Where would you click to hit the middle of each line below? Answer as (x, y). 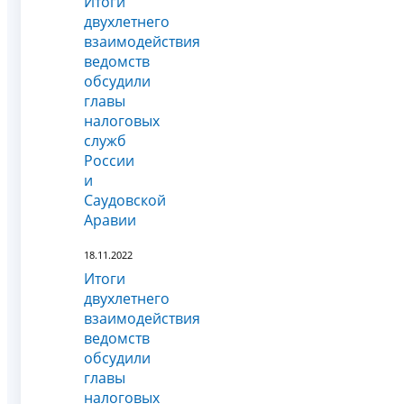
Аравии (110, 220)
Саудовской (125, 201)
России (109, 161)
